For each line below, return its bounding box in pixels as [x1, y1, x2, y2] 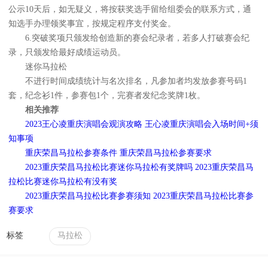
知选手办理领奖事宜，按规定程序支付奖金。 [8, 19, 176, 29]
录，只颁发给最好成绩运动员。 [8, 48, 126, 57]
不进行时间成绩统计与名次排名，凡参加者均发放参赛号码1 [8, 77, 247, 86]
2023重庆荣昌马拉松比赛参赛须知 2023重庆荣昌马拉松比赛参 [25, 191, 254, 201]
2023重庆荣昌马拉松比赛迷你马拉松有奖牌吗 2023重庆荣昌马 [25, 163, 254, 172]
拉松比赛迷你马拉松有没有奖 [8, 177, 117, 187]
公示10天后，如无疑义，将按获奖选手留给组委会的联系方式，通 [8, 5, 251, 14]
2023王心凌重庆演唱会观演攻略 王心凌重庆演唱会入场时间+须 [25, 120, 258, 129]
